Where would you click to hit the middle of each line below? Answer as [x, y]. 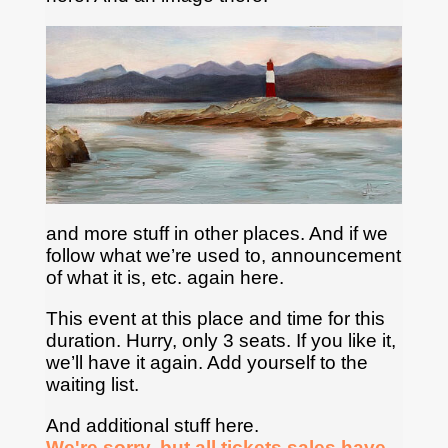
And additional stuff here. [152, 425]
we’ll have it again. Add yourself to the [206, 362]
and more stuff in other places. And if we [216, 233]
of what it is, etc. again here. [164, 277]
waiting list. [92, 384]
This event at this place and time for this [215, 318]
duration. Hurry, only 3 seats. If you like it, [220, 340]
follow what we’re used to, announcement [223, 255]
